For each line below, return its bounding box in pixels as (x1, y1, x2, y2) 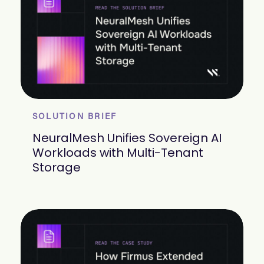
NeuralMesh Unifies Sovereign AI (32, 130, 222, 147)
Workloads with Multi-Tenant (32, 144, 203, 161)
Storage (32, 159, 81, 176)
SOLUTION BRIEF (32, 113, 117, 122)
